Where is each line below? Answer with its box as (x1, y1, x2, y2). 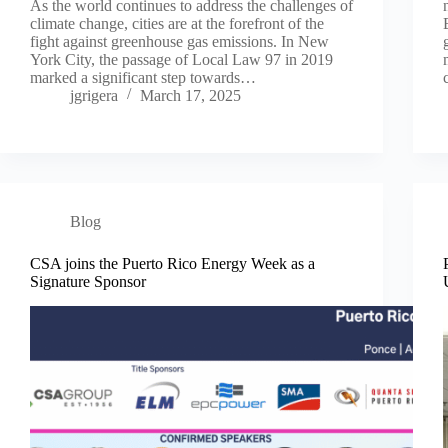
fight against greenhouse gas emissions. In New (30, 32, 329, 50)
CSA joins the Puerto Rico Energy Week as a (30, 254, 315, 272)
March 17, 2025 (140, 86, 241, 104)
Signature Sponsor (30, 272, 146, 290)
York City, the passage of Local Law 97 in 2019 (30, 50, 333, 68)
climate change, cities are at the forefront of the (30, 14, 324, 32)
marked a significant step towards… (30, 68, 256, 86)
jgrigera (70, 86, 118, 104)
